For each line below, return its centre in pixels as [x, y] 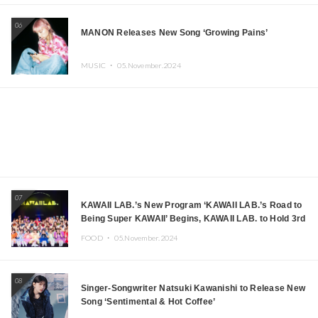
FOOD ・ [98, 238]
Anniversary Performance [136, 232]
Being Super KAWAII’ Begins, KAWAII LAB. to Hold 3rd [193, 218]
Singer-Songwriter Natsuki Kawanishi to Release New [193, 288]
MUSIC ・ [99, 66]
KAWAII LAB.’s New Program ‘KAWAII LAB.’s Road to [192, 205]
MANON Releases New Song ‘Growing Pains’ [175, 32]
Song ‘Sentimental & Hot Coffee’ [148, 301]
